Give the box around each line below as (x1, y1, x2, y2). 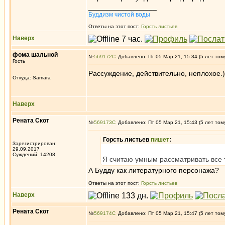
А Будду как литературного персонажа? (88, 166, 219, 174)
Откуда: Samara (13, 75, 51, 80)
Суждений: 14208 (13, 152, 55, 157)
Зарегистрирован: (13, 141, 57, 146)
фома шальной (13, 51, 58, 58)
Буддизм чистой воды (88, 11, 150, 18)
